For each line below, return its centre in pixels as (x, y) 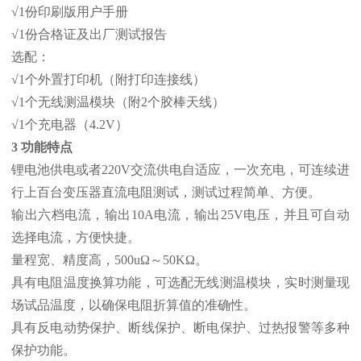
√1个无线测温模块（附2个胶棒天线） (118, 102)
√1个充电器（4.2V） (70, 125)
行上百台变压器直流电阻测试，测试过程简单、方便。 (166, 193)
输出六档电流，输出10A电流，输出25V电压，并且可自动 (180, 215)
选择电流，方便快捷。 (76, 238)
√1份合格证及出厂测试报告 (89, 35)
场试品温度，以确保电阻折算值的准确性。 (134, 305)
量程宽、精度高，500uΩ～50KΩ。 (110, 260)
